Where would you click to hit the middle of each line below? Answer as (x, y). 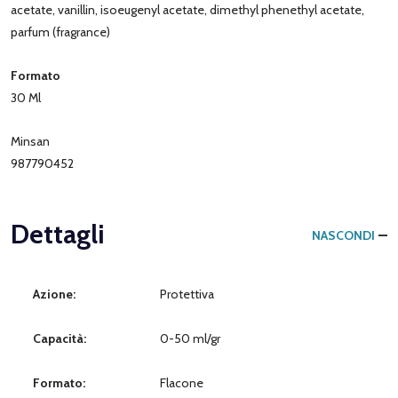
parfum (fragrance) (60, 32)
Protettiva (187, 294)
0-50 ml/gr (190, 338)
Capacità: (60, 338)
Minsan (30, 141)
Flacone (182, 382)
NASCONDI (343, 235)
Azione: (54, 294)
